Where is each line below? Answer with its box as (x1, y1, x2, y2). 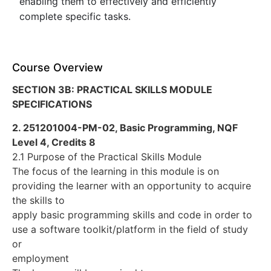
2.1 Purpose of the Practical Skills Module (12, 150, 201, 163)
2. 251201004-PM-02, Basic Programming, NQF (12, 121, 238, 134)
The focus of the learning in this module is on (12, 165, 219, 177)
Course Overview (12, 61, 103, 74)
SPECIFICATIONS (12, 98, 92, 111)
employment (12, 252, 69, 264)
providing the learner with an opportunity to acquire (12, 179, 251, 192)
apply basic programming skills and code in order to (12, 208, 252, 221)
